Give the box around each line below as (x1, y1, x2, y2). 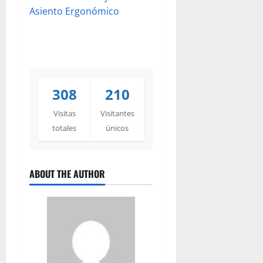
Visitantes (100, 108, 134, 119)
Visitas (53, 108, 76, 119)
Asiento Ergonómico (29, 5, 119, 18)
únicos (106, 123, 129, 134)
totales (52, 123, 77, 134)
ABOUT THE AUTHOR (29, 167, 105, 181)
